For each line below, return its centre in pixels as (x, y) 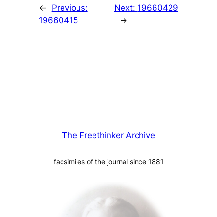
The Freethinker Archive (108, 135)
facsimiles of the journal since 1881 (108, 162)
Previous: (70, 8)
